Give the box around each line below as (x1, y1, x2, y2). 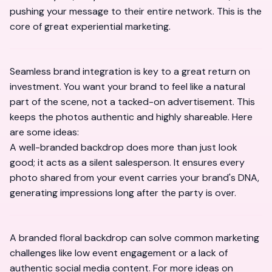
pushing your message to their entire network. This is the (10, 5, 262, 18)
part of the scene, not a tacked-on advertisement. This (10, 95, 255, 108)
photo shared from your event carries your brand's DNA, (10, 171, 259, 184)
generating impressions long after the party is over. (10, 186, 236, 199)
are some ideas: (10, 126, 79, 138)
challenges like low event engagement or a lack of (10, 246, 228, 259)
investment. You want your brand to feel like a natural (10, 80, 245, 93)
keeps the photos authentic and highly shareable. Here (10, 110, 253, 123)
